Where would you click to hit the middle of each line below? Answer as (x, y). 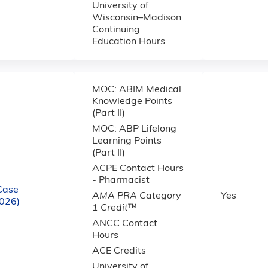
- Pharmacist (121, 181)
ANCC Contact (125, 224)
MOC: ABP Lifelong (134, 129)
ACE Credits (119, 251)
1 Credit (110, 208)
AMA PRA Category (137, 196)
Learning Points (127, 141)
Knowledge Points (132, 102)
